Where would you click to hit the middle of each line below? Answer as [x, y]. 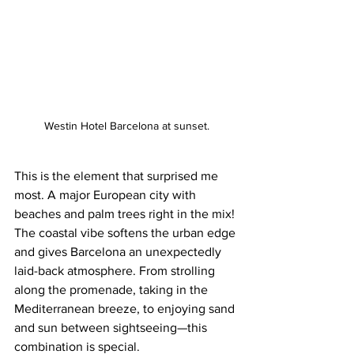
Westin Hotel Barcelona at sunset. [126, 126]
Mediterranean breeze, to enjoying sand [126, 309]
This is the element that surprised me [118, 176]
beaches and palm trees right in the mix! [126, 214]
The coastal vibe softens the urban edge [126, 233]
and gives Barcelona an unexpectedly [119, 252]
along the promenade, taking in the [113, 290]
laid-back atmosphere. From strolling [116, 271]
